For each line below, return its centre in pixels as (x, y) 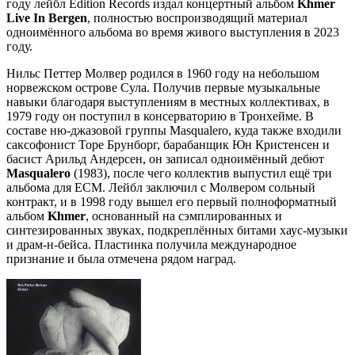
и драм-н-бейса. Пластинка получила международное (151, 244)
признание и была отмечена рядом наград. (121, 258)
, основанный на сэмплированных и (184, 216)
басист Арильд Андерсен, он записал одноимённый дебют (165, 158)
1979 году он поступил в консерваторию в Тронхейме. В (160, 116)
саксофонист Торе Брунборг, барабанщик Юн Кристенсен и (168, 144)
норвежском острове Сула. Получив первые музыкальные (163, 87)
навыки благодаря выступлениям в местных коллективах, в (168, 101)
